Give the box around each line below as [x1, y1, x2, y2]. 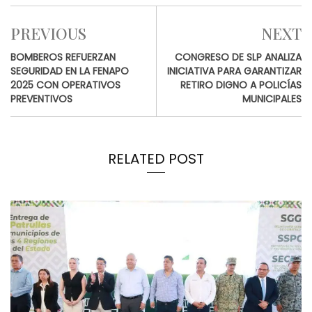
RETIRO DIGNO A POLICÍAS [180, 77, 302, 92]
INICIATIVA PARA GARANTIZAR [167, 63, 302, 78]
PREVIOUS [10, 22, 86, 44]
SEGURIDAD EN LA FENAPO [10, 63, 129, 78]
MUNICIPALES [242, 91, 302, 106]
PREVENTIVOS [10, 91, 72, 106]
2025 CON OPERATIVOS [10, 77, 120, 92]
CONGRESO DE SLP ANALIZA [175, 49, 302, 64]
